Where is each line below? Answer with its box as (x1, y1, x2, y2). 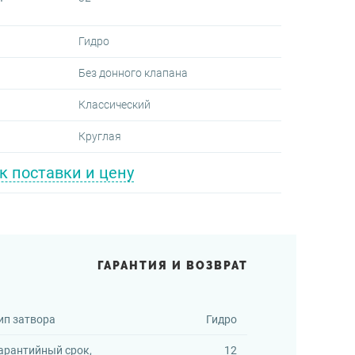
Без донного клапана (78, 67, 188, 79)
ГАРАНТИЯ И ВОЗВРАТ (97, 258, 249, 272)
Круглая (78, 130, 121, 143)
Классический (78, 98, 151, 111)
